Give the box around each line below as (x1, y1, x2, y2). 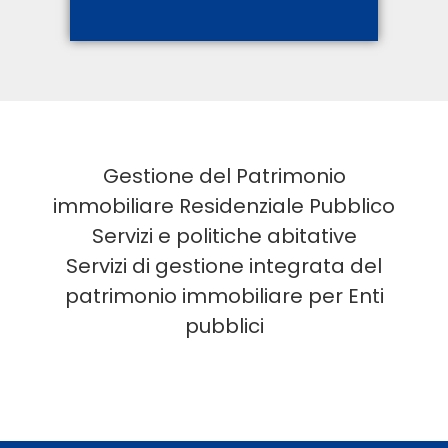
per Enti (302, 282, 384, 310)
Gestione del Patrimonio (102, 162, 346, 190)
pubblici (184, 312, 264, 340)
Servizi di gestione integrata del (66, 252, 382, 280)
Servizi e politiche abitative (91, 222, 357, 250)
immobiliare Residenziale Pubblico (53, 192, 395, 220)
